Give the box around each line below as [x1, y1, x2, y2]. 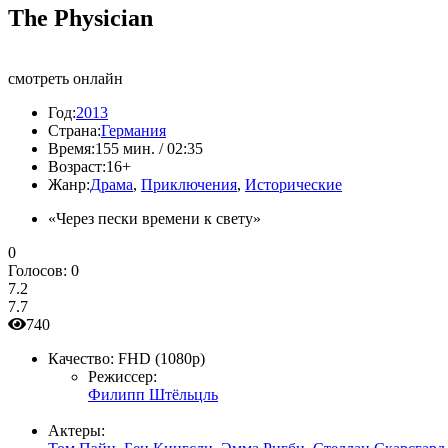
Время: [48, 139, 95, 157]
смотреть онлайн [8, 69, 123, 87]
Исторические [245, 175, 342, 193]
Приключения [141, 175, 237, 193]
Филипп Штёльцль [88, 385, 218, 403]
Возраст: [48, 157, 106, 175]
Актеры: [48, 421, 105, 439]
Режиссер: [88, 367, 157, 385]
